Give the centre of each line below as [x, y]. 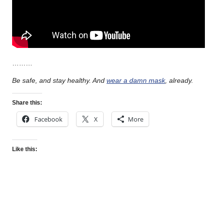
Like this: [25, 149]
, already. [180, 81]
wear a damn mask [136, 81]
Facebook [48, 119]
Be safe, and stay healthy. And [59, 81]
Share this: [27, 103]
